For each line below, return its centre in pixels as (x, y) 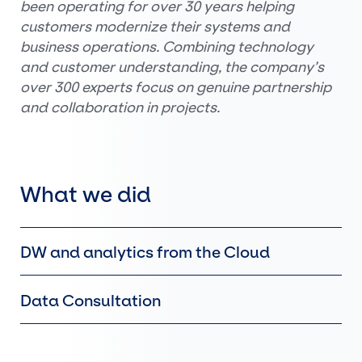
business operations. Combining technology (167, 47)
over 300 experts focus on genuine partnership (176, 87)
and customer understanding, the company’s (172, 67)
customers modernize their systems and (155, 27)
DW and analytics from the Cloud (145, 253)
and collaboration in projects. (120, 107)
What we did (86, 194)
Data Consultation (90, 301)
